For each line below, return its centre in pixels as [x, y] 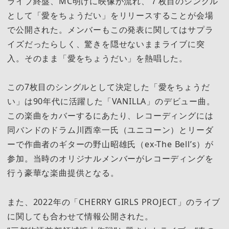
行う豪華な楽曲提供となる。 [63, 173]
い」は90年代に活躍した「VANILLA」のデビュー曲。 [111, 101]
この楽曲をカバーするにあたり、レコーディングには [110, 116]
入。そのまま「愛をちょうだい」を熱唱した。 [97, 59]
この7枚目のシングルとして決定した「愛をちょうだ [109, 87]
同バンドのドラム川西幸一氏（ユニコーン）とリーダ [110, 130]
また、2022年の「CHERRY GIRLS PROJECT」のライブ [114, 202]
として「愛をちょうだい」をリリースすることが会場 [110, 16]
